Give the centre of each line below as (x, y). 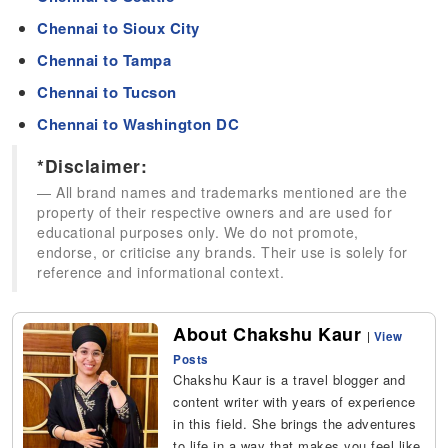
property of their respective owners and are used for (215, 212)
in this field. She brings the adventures (295, 424)
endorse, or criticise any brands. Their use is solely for (222, 252)
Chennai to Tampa (104, 60)
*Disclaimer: (92, 166)
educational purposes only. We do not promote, (198, 232)
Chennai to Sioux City (118, 28)
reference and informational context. (161, 272)
